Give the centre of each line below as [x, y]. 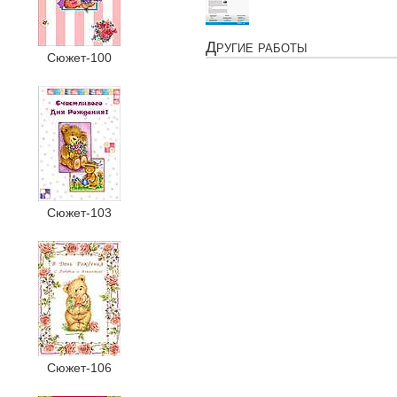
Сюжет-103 [79, 213]
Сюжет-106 [79, 368]
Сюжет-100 [79, 58]
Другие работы [257, 47]
